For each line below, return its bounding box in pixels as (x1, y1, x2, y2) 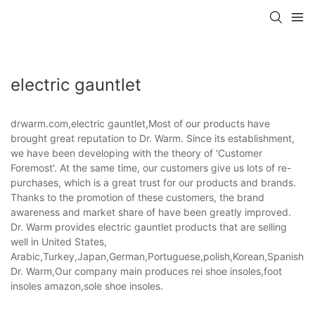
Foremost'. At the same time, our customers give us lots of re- (11, 161, 291, 174)
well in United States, (11, 235, 107, 247)
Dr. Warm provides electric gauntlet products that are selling (11, 220, 287, 233)
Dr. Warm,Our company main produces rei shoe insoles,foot (11, 264, 282, 277)
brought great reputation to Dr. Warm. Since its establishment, (11, 131, 295, 144)
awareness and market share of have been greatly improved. (11, 205, 291, 218)
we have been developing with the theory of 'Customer (11, 146, 262, 159)
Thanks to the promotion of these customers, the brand (11, 191, 264, 203)
